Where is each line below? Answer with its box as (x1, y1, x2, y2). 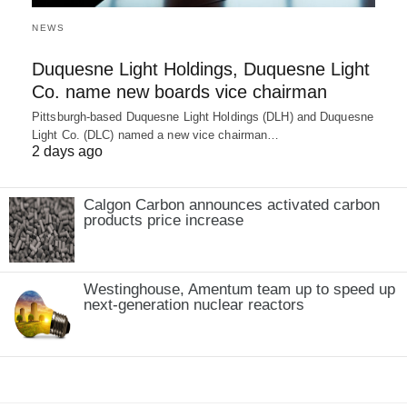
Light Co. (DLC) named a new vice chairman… (32, 127, 280, 142)
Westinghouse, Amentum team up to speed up (84, 280, 395, 298)
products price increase (84, 211, 243, 229)
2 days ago (32, 143, 103, 159)
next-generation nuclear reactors (84, 295, 304, 313)
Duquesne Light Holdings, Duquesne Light (32, 58, 370, 79)
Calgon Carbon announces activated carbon (84, 195, 380, 213)
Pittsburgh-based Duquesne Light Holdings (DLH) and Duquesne (32, 109, 373, 124)
